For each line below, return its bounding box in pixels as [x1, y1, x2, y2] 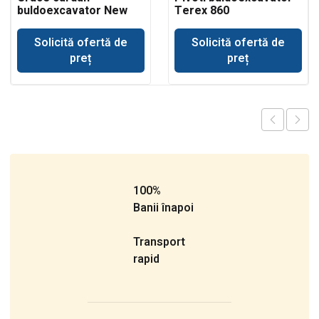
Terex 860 [174, 1, 229, 19]
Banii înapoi [133, 199, 194, 216]
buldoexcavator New [17, 1, 127, 19]
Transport [133, 233, 186, 251]
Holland [17, 14, 57, 32]
